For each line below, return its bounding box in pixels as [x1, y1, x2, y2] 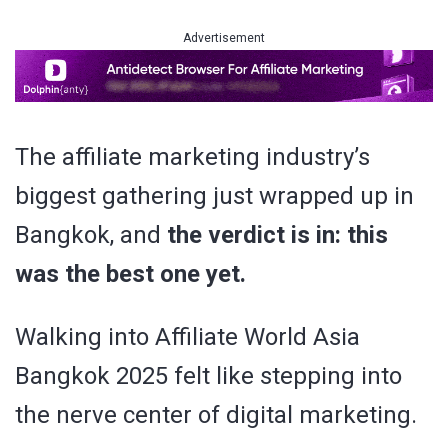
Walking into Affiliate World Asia [15, 322, 360, 351]
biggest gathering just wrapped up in [15, 181, 414, 210]
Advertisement [183, 31, 265, 45]
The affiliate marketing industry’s [15, 142, 370, 171]
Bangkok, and [15, 220, 167, 249]
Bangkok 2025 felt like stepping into [15, 361, 402, 390]
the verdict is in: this [167, 220, 388, 249]
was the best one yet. [15, 259, 246, 288]
